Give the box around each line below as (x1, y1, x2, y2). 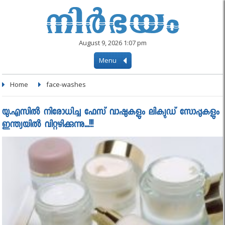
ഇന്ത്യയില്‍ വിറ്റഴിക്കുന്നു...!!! (2, 119, 94, 132)
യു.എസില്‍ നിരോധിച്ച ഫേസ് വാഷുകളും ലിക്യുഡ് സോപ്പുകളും (2, 106, 220, 119)
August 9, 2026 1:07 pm (78, 38, 147, 47)
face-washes (46, 80, 86, 89)
